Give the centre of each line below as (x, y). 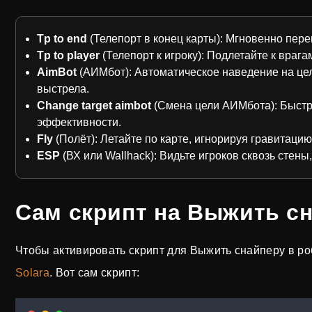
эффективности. (79, 122)
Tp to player (68, 55)
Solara (32, 273)
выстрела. (63, 89)
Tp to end (62, 39)
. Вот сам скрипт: (94, 273)
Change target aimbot (94, 106)
